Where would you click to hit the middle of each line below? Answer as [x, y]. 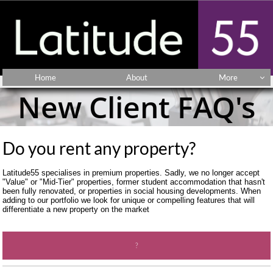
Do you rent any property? [101, 148]
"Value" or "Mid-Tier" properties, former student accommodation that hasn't [134, 182]
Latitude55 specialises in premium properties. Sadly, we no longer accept [131, 173]
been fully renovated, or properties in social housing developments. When [132, 191]
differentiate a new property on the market [76, 209]
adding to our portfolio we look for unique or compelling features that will [129, 200]
